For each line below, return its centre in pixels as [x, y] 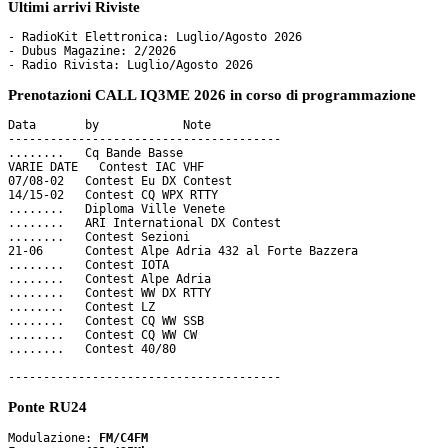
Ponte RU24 [47, 407]
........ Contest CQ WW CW [102, 335]
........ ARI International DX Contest [144, 223]
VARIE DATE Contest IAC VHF [106, 167]
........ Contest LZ [81, 307]
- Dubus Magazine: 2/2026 [92, 51]
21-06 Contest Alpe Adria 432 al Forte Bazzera [183, 251]
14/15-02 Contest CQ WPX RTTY [116, 195]
